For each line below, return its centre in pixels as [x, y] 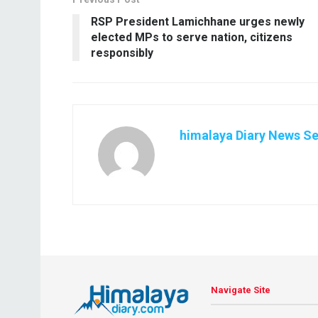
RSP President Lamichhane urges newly [198, 21]
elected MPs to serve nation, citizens [192, 37]
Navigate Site [241, 290]
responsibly [122, 53]
